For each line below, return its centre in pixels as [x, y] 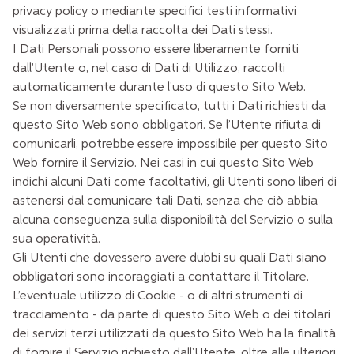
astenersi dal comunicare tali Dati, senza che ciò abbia [165, 201]
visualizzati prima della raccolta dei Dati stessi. [143, 30]
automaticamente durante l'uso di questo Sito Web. [159, 87]
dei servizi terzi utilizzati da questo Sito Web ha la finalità [174, 334]
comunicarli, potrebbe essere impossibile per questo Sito [170, 144]
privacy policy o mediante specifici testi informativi [154, 11]
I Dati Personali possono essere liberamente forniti [156, 49]
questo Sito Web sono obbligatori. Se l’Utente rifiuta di [167, 125]
